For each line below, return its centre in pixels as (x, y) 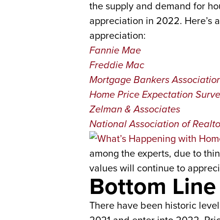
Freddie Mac (117, 65)
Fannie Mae (115, 50)
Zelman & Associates (135, 109)
